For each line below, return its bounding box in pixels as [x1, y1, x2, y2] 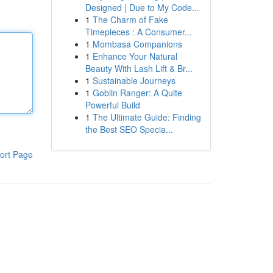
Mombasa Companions [92, 38, 182, 50]
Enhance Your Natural [92, 50, 177, 62]
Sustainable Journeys [92, 74, 175, 87]
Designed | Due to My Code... [85, 1, 199, 13]
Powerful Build [85, 99, 140, 111]
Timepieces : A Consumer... [85, 26, 192, 38]
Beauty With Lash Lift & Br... [85, 62, 193, 74]
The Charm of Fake [92, 13, 168, 26]
